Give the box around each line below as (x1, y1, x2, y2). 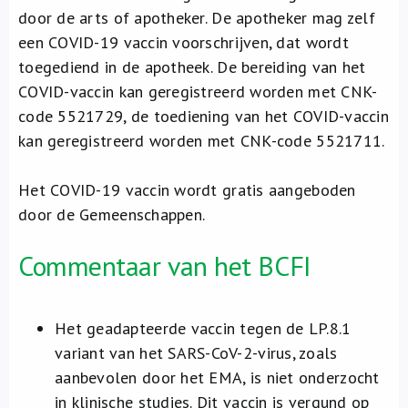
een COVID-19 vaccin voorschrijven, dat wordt (18, 32, 349, 53)
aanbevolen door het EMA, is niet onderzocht (55, 367, 380, 388)
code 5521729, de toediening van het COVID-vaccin (18, 106, 389, 127)
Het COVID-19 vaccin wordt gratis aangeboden (18, 179, 356, 200)
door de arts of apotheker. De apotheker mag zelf (18, 7, 375, 28)
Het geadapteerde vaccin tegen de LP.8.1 (55, 318, 352, 339)
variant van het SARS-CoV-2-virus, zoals (55, 342, 338, 363)
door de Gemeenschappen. (18, 204, 206, 225)
